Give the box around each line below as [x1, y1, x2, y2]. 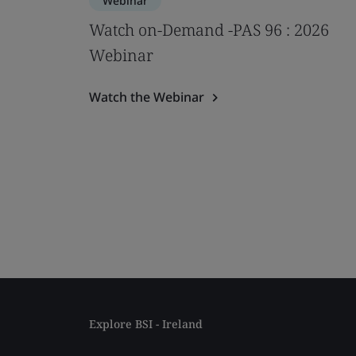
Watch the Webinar [89, 88, 204, 106]
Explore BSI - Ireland [89, 316, 203, 331]
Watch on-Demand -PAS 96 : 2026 [89, 19, 329, 41]
